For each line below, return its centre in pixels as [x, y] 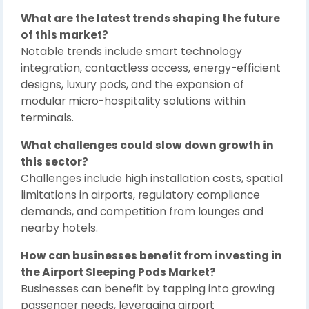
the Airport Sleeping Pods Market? [118, 272]
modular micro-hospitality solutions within [133, 101]
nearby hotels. [59, 228]
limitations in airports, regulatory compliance [140, 195]
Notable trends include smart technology [131, 51]
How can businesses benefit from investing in [151, 256]
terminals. [47, 118]
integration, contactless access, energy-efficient [151, 68]
